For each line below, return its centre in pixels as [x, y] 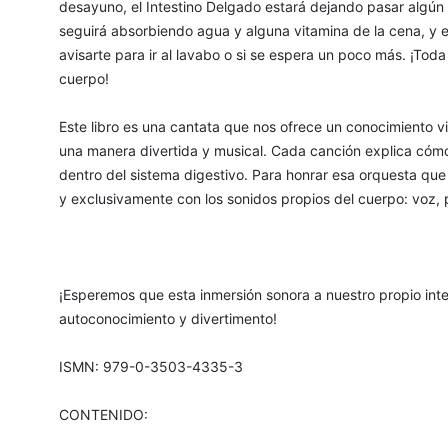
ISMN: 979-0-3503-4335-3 [150, 367]
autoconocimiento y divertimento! [167, 319]
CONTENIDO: [103, 415]
